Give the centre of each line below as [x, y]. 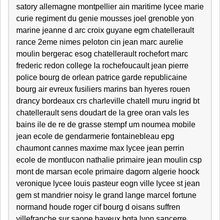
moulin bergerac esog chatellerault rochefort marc [102, 54]
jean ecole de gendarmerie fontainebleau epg [95, 136]
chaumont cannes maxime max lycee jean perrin [100, 148]
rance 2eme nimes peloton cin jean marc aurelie [100, 42]
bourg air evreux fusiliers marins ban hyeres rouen [103, 89]
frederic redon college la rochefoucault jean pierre [102, 66]
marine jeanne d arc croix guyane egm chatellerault [105, 30]
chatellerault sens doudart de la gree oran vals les [103, 113]
